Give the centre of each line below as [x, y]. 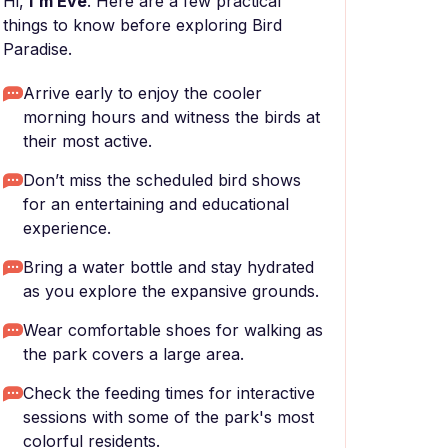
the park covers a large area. [133, 354]
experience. [67, 228]
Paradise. [37, 49]
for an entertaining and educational [156, 204]
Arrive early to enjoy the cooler [142, 93]
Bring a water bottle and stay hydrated [168, 267]
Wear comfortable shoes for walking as [173, 330]
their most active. [87, 141]
